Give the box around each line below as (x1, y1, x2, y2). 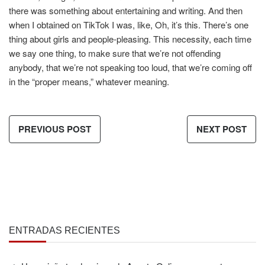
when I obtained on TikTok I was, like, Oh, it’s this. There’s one (9, 18, 248, 31)
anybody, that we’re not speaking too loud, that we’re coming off (9, 61, 252, 73)
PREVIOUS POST (18, 122, 91, 135)
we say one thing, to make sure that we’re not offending (9, 47, 221, 59)
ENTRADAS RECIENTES (9, 225, 120, 235)
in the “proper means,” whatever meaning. (9, 75, 169, 88)
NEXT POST (196, 122, 247, 135)
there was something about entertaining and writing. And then (9, 4, 243, 17)
